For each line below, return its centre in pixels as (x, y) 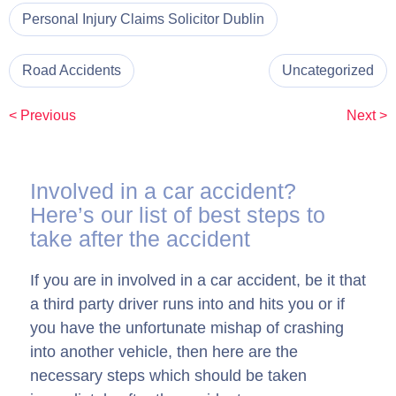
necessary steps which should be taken (168, 376)
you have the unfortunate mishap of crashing (187, 328)
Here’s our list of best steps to (178, 215)
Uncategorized (328, 71)
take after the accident (140, 239)
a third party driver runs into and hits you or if (187, 305)
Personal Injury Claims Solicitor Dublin (143, 19)
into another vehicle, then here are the (164, 352)
